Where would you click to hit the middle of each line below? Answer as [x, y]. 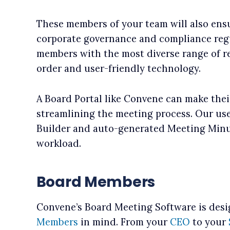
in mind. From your [124, 222]
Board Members [97, 182]
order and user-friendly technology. [118, 69]
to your [209, 222]
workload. [59, 144]
